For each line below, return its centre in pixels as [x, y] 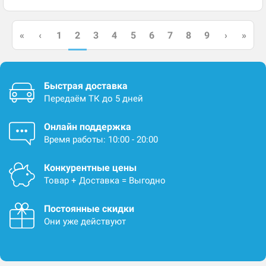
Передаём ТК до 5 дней [94, 99]
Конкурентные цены [90, 168]
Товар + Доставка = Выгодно [105, 180]
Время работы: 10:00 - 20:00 [101, 140]
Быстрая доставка [86, 86]
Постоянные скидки [89, 209]
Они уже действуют [85, 221]
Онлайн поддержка [88, 127]
